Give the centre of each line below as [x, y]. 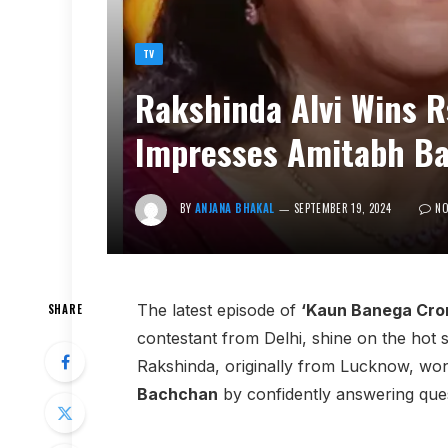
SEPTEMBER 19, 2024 [343, 207]
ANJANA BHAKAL [235, 207]
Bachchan [177, 393]
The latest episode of [218, 309]
